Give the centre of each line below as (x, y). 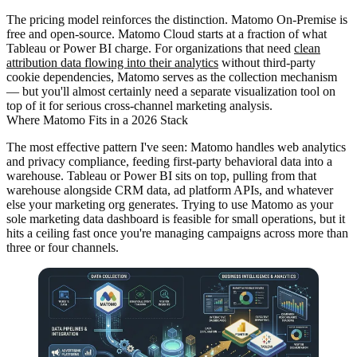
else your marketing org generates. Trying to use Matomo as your (170, 205)
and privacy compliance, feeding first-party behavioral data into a (169, 162)
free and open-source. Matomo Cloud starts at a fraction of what (167, 34)
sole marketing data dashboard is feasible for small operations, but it (176, 219)
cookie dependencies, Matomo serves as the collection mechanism (172, 77)
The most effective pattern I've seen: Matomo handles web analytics (176, 147)
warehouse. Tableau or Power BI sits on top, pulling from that (161, 176)
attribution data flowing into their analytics (112, 63)
